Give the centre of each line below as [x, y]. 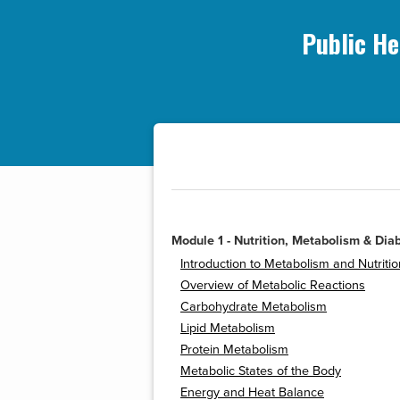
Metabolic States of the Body [261, 371]
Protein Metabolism [234, 350]
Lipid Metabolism [228, 329]
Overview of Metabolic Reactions [273, 286]
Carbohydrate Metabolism [254, 307]
